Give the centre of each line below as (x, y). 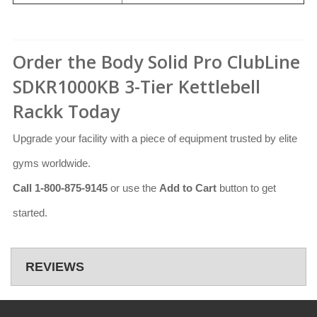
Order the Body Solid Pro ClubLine (156, 62)
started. (30, 213)
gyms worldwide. (52, 163)
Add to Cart (188, 188)
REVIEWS (55, 267)
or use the (133, 188)
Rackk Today (66, 111)
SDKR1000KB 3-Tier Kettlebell (137, 87)
